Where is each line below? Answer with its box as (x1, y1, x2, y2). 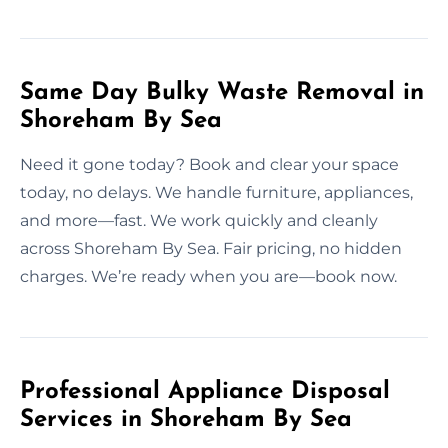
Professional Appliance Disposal (20, 379, 390, 404)
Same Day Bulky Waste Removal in (20, 80, 424, 105)
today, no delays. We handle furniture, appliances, (20, 182, 413, 202)
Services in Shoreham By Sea (20, 407, 352, 432)
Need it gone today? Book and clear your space (20, 154, 399, 174)
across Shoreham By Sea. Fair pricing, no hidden (20, 238, 402, 258)
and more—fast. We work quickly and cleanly (20, 210, 378, 230)
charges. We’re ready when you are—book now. (20, 266, 397, 286)
